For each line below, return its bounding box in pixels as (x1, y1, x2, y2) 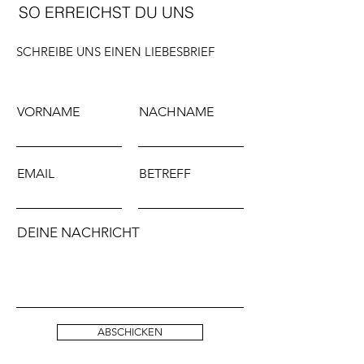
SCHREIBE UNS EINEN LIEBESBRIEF (16, 44, 214, 60)
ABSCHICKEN (97, 326, 162, 339)
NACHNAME (139, 104, 214, 120)
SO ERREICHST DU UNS (19, 2, 194, 23)
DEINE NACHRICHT (17, 224, 140, 241)
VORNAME (17, 104, 80, 120)
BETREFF (139, 166, 191, 182)
